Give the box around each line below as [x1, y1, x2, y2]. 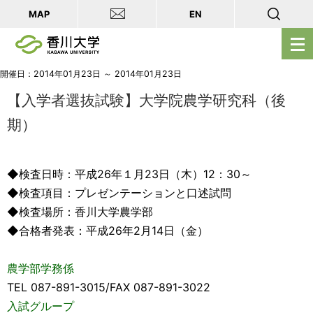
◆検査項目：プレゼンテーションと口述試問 [7, 186, 231, 200]
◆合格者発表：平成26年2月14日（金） [7, 224, 208, 238]
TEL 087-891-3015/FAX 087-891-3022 [7, 280, 210, 294]
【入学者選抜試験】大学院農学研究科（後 [7, 92, 286, 109]
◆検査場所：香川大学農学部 [7, 205, 153, 219]
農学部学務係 [7, 261, 74, 275]
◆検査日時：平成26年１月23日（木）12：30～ [7, 167, 252, 181]
